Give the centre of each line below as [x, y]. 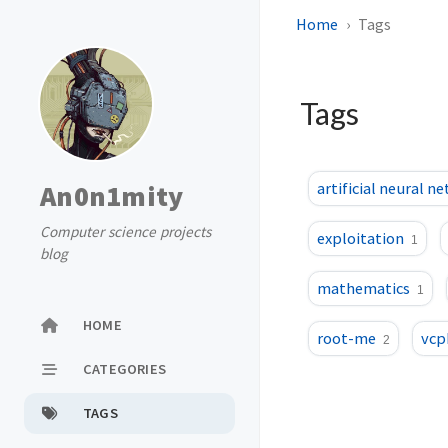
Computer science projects [125, 231]
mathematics [363, 288]
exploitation [360, 238]
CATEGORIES [124, 368]
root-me [346, 338]
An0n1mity [112, 196]
